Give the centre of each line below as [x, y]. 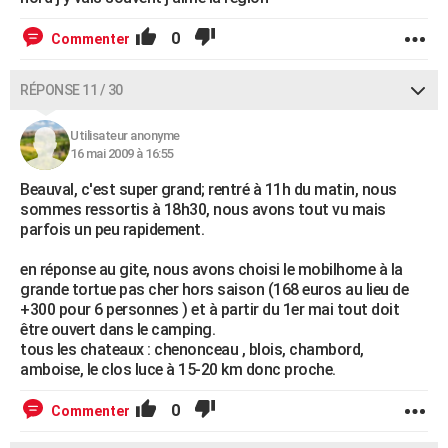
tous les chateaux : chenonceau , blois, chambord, [192, 349]
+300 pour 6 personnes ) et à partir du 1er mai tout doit [209, 309]
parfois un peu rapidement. [112, 229]
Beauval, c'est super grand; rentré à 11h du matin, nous [208, 189]
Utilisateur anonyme [125, 135]
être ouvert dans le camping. [117, 329]
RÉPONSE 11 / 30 [71, 90]
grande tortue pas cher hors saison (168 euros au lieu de [214, 289]
